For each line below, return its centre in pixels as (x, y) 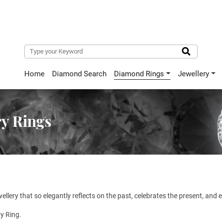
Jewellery (193, 74)
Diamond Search (79, 74)
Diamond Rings (139, 74)
